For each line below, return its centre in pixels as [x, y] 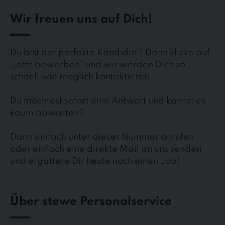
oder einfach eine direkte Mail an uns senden [106, 149]
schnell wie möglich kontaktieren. [81, 77]
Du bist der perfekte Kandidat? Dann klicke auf [110, 52]
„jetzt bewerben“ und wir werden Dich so [98, 65]
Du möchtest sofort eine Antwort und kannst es [108, 101]
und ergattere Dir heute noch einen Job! [95, 161]
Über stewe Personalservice [91, 202]
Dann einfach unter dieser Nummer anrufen [102, 137]
